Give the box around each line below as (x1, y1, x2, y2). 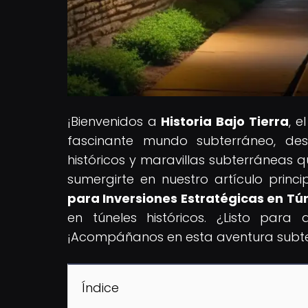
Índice (82, 278, 119, 296)
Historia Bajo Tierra (161, 112, 289, 130)
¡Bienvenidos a (67, 112, 162, 130)
